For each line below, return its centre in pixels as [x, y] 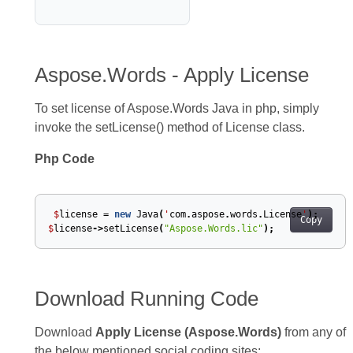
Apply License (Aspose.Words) [188, 332]
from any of [313, 332]
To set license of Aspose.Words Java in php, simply [176, 108]
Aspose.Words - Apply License [174, 74]
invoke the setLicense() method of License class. [169, 127]
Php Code [64, 158]
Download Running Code [149, 298]
